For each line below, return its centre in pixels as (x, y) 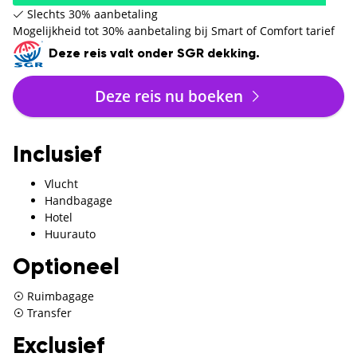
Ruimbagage (59, 296)
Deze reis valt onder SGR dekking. (153, 54)
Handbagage (78, 201)
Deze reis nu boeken (171, 96)
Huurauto (70, 234)
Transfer (48, 313)
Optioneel (66, 268)
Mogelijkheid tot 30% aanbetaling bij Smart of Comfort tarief (174, 30)
